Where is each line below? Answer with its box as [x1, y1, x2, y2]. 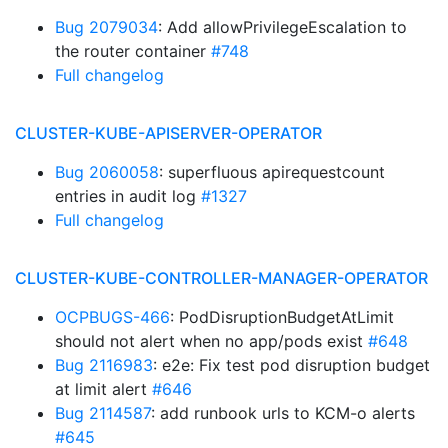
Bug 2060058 [55, 162, 159, 182]
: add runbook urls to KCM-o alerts [151, 403, 415, 423]
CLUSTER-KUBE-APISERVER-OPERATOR [15, 123, 322, 143]
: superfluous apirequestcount [159, 162, 385, 182]
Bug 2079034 [55, 17, 158, 37]
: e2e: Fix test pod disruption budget [153, 355, 430, 375]
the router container [55, 41, 211, 61]
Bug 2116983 [55, 355, 153, 375]
